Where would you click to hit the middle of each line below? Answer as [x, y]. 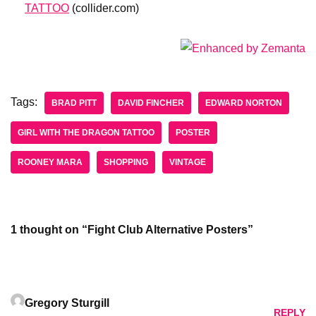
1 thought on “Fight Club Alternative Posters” [132, 230]
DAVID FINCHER [151, 103]
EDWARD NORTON [244, 103]
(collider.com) [104, 8]
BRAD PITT [74, 103]
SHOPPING [126, 163]
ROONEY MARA [50, 163]
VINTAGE [188, 163]
